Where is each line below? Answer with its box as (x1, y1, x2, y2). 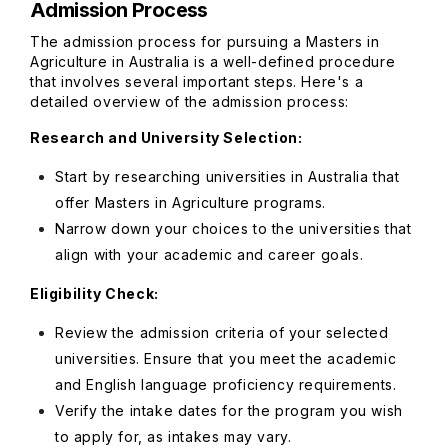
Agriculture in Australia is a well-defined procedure (30, 53, 396, 70)
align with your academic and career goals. (55, 246, 364, 263)
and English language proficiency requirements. (55, 376, 397, 393)
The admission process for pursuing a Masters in (30, 33, 380, 50)
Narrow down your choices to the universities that (55, 220, 412, 237)
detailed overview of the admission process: (30, 93, 349, 110)
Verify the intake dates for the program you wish (55, 402, 403, 419)
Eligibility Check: (30, 285, 159, 302)
